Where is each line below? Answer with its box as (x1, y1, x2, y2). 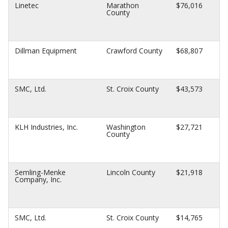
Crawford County (106, 46, 162, 55)
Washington (106, 122, 146, 132)
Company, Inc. (15, 175, 62, 184)
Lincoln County (106, 167, 155, 177)
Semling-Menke (15, 167, 66, 177)
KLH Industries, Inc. (15, 122, 78, 132)
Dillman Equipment (15, 46, 77, 55)
